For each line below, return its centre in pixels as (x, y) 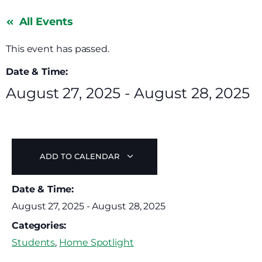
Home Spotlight (96, 242)
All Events (46, 22)
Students (34, 242)
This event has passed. (58, 49)
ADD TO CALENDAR (81, 156)
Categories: (39, 225)
